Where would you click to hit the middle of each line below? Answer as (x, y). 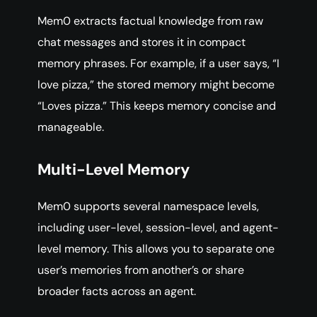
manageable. (71, 127)
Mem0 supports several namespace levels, (148, 207)
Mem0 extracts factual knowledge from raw (150, 21)
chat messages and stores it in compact (142, 42)
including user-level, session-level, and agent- (158, 228)
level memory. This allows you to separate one (156, 249)
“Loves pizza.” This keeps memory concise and (157, 106)
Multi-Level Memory (114, 170)
